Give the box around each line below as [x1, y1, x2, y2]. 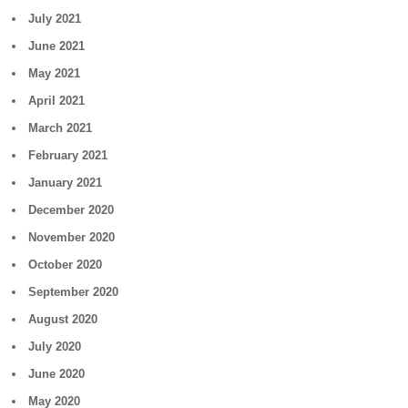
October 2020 [28, 258, 103, 271]
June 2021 [28, 39, 86, 53]
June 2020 [28, 367, 86, 381]
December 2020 [28, 203, 115, 217]
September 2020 [28, 285, 119, 299]
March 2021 [28, 121, 93, 135]
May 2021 [28, 66, 81, 80]
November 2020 [28, 230, 116, 244]
